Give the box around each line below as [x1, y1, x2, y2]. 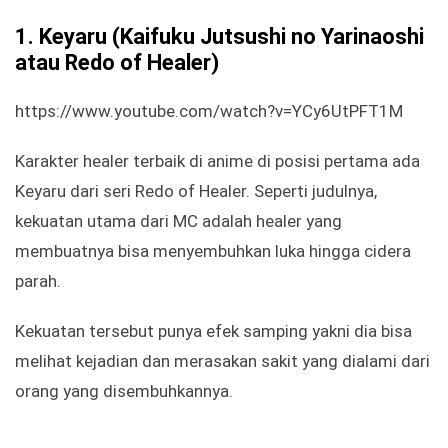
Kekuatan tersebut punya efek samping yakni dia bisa [15, 321, 412, 342]
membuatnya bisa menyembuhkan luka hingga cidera [15, 241, 411, 262]
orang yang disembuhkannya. [15, 381, 233, 402]
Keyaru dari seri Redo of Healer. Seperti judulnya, [15, 181, 377, 202]
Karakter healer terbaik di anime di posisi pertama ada [15, 151, 420, 172]
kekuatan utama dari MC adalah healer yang [15, 211, 342, 232]
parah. [15, 271, 61, 292]
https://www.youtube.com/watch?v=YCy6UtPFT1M [15, 101, 407, 122]
